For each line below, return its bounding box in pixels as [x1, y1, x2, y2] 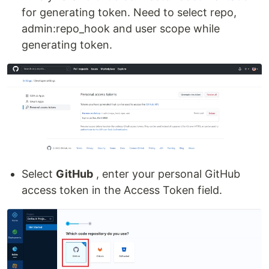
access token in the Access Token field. [22, 184, 222, 197]
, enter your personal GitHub [93, 168, 240, 181]
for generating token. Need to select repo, [22, 6, 237, 19]
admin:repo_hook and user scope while [22, 22, 220, 35]
